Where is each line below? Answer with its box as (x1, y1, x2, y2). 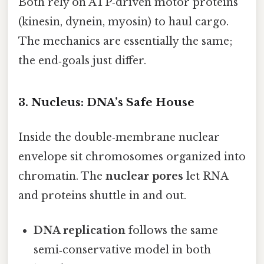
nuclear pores (105, 170, 183, 183)
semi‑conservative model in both (34, 243, 212, 257)
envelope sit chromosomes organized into (18, 150, 246, 164)
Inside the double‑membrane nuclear (18, 131, 220, 144)
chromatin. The (18, 170, 105, 183)
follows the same (126, 224, 219, 237)
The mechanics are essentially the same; (18, 35, 233, 48)
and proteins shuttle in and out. (18, 189, 186, 203)
